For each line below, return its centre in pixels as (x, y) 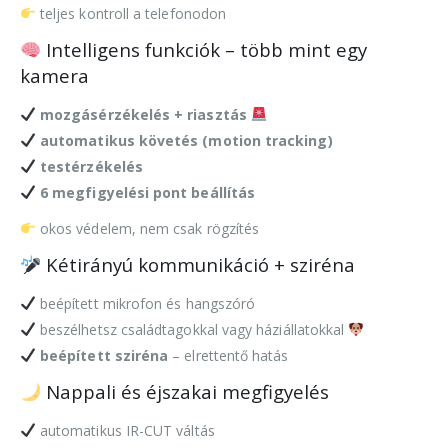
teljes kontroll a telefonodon (131, 13)
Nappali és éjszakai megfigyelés (185, 391)
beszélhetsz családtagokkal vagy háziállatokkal (192, 329)
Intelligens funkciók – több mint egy (204, 49)
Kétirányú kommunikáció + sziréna (198, 264)
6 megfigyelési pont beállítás (148, 192)
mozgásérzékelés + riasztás (143, 114)
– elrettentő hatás (228, 355)
